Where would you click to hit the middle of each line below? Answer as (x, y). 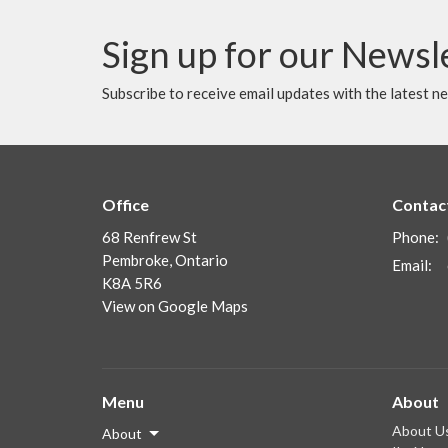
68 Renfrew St (149, 237)
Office (125, 204)
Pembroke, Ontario (165, 260)
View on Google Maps (175, 306)
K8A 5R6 (132, 283)
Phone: (415, 237)
